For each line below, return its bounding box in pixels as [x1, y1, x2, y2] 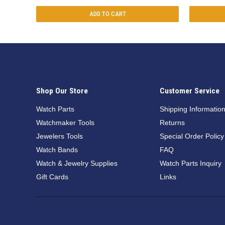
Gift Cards [36, 173, 68, 181]
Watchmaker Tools [36, 119, 94, 127]
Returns [160, 119, 185, 127]
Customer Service [160, 86, 219, 96]
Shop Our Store [36, 86, 88, 96]
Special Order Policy [160, 132, 224, 141]
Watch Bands [36, 146, 78, 154]
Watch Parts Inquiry [160, 159, 221, 168]
